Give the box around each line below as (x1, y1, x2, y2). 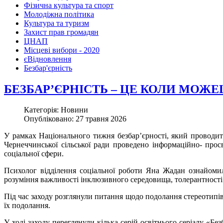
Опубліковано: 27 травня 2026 (24, 114, 126, 123)
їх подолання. (4, 201, 50, 210)
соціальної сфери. (4, 149, 64, 158)
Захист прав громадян (24, 27, 99, 36)
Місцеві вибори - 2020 (24, 45, 100, 54)
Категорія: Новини (24, 106, 88, 114)
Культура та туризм (24, 18, 89, 27)
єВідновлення (24, 54, 71, 63)
